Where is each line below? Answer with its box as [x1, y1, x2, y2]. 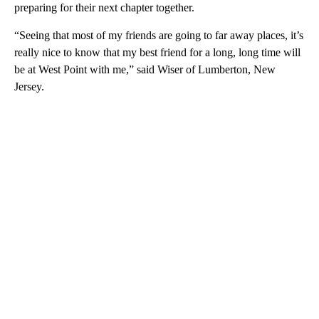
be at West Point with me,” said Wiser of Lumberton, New [14, 63, 276, 75]
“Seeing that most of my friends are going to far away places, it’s [14, 28, 303, 41]
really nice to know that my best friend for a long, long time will [14, 46, 300, 58]
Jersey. [14, 80, 44, 93]
